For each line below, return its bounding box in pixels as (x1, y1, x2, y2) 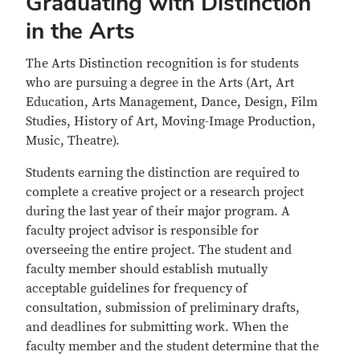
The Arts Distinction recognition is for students (26, 55, 299, 72)
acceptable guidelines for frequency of (26, 280, 247, 297)
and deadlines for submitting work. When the (26, 319, 288, 335)
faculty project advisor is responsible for (26, 223, 259, 239)
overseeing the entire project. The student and (26, 242, 292, 258)
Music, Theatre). (26, 133, 120, 149)
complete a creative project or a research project (26, 184, 304, 200)
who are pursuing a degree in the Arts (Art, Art (26, 75, 294, 91)
